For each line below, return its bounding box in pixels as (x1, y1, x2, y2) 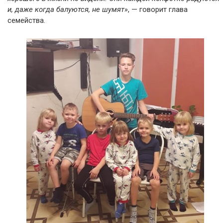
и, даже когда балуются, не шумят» (7, 4, 128, 14)
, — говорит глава (128, 4, 188, 14)
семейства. (7, 15, 45, 25)
